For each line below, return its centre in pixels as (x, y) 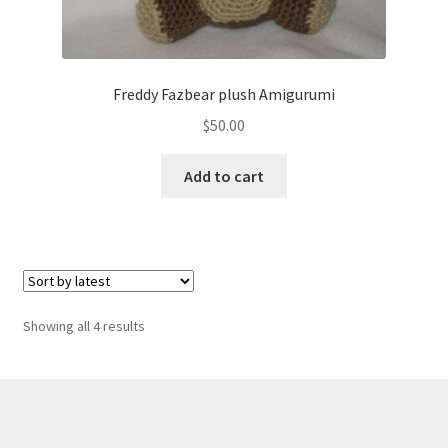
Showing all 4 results (83, 325)
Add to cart (224, 175)
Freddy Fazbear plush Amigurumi (224, 94)
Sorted (164, 324)
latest (161, 368)
